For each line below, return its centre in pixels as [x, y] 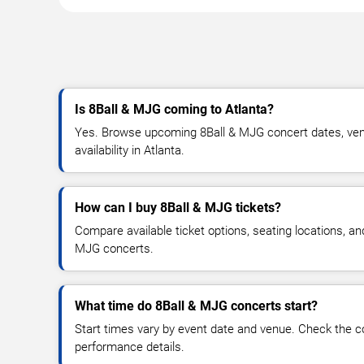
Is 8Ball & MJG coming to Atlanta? [174, 109]
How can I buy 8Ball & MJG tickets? [178, 207]
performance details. [130, 347]
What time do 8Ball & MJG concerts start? [196, 305]
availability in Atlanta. [130, 150]
